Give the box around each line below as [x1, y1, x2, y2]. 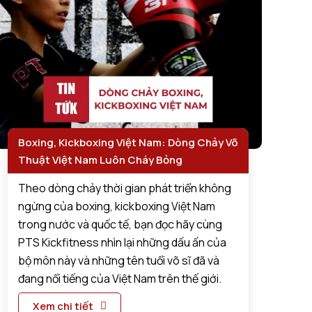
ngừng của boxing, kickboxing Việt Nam [18, 198, 216, 214]
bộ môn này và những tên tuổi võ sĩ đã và [18, 252, 220, 268]
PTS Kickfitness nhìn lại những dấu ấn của [18, 234, 227, 250]
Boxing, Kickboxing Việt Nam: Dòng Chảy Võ [18, 134, 238, 150]
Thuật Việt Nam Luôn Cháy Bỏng [18, 152, 183, 167]
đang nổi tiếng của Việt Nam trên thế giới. [18, 270, 222, 286]
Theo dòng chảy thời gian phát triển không [18, 180, 232, 196]
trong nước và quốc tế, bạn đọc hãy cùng [18, 216, 223, 232]
